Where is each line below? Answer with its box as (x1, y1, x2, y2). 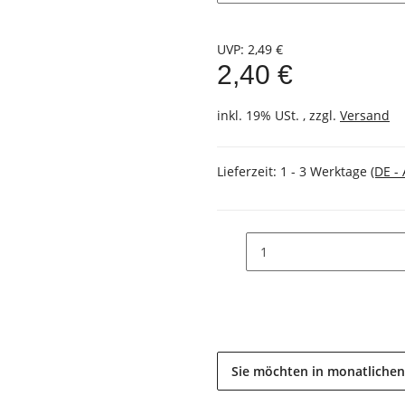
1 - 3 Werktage (280, 163, 371, 181)
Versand (340, 107, 390, 125)
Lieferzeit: (217, 163, 280, 181)
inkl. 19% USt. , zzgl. (217, 107, 340, 125)
